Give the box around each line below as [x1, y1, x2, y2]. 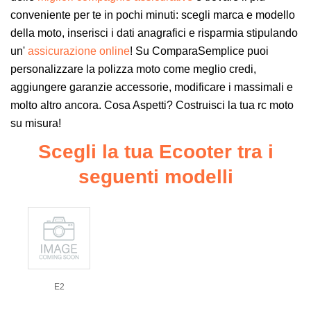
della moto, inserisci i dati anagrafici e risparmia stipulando [10, 26, 298, 39]
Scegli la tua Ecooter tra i [37, 140, 274, 162]
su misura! [10, 117, 61, 129]
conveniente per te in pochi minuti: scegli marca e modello [10, 8, 295, 21]
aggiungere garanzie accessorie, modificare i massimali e [10, 81, 293, 93]
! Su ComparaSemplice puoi [130, 44, 269, 57]
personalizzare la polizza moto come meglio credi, [10, 62, 256, 75]
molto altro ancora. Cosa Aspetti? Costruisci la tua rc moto [10, 99, 294, 111]
